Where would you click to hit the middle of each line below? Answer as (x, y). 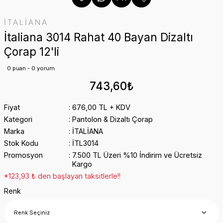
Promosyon (23, 155)
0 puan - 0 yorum (31, 68)
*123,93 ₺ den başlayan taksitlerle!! (62, 176)
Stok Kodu (21, 143)
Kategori (18, 119)
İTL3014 (85, 143)
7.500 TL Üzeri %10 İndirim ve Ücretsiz (137, 155)
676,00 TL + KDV (101, 107)
